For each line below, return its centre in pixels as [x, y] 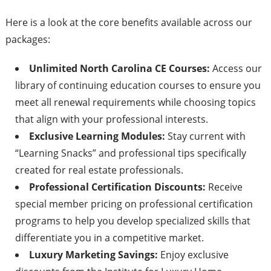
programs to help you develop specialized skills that [132, 221]
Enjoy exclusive [193, 255]
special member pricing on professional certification [134, 204]
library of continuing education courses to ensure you [138, 86]
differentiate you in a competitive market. [109, 238]
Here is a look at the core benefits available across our [129, 23]
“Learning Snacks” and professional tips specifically [130, 153]
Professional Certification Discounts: [117, 187]
